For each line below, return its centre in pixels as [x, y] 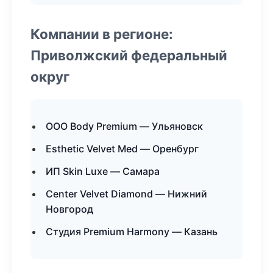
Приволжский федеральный [129, 55]
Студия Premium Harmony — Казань [132, 232]
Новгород [69, 209]
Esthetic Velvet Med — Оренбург [122, 149]
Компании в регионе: [102, 34]
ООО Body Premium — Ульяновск [124, 126]
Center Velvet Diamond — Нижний [126, 194]
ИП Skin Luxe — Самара [103, 171]
